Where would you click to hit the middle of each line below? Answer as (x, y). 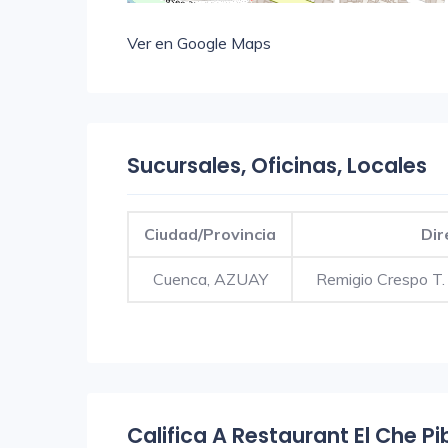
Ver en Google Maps (199, 43)
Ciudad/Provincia (210, 234)
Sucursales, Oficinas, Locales (277, 165)
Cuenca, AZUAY (210, 279)
